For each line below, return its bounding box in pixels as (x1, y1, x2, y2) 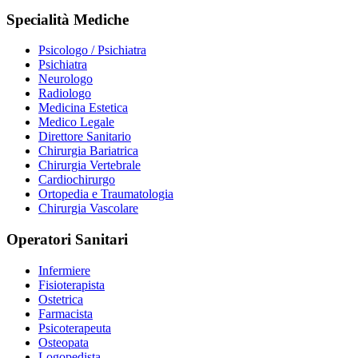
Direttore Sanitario (38, 129, 131, 144)
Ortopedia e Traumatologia (38, 187, 173, 201)
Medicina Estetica (38, 101, 128, 115)
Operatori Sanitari (6, 231, 128, 249)
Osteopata (38, 335, 89, 349)
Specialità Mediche (6, 10, 129, 28)
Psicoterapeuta (38, 320, 111, 335)
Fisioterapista (38, 277, 105, 292)
